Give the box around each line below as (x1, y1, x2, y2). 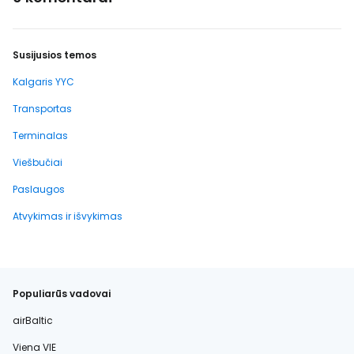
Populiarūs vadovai (13, 287, 111, 300)
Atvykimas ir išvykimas (13, 209, 122, 223)
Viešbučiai (13, 156, 62, 169)
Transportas (13, 102, 72, 115)
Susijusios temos (13, 48, 96, 62)
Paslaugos (13, 183, 65, 196)
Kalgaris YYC (13, 75, 74, 88)
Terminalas (13, 129, 68, 142)
